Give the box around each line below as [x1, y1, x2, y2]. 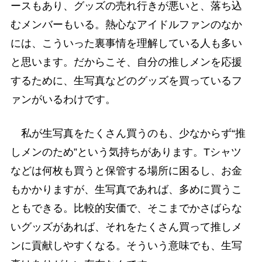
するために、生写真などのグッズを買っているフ [10, 75, 242, 87]
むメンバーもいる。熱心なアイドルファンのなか [10, 19, 242, 31]
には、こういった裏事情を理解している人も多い [10, 37, 242, 50]
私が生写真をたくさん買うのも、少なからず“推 [10, 127, 246, 139]
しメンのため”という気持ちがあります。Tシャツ [10, 146, 242, 158]
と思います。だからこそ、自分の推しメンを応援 [10, 56, 242, 68]
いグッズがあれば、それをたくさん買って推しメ [10, 220, 242, 233]
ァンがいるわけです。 [10, 94, 116, 106]
